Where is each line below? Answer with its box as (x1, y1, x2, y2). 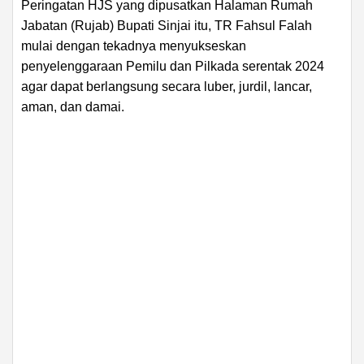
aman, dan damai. (21, 99, 124, 114)
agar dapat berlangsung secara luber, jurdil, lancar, (21, 79, 312, 93)
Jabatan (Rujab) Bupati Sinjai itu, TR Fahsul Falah (21, 18, 312, 32)
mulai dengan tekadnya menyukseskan (21, 38, 246, 53)
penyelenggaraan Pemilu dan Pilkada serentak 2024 (21, 58, 324, 73)
